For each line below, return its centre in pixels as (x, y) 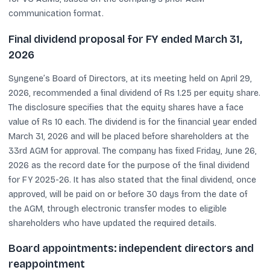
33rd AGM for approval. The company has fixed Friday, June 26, (133, 151)
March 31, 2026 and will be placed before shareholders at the (129, 136)
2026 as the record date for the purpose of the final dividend (129, 165)
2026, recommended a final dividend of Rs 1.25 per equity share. (134, 93)
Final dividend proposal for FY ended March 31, (125, 39)
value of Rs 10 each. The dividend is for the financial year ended (133, 122)
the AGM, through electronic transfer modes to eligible (118, 209)
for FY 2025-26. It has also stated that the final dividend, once (132, 180)
